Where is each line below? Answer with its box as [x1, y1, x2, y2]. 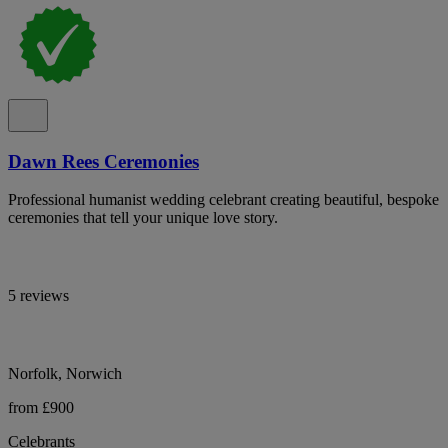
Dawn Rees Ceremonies [8, 150, 199, 172]
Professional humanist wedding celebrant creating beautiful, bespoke [8, 191, 439, 209]
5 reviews [8, 287, 69, 305]
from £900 [8, 399, 74, 417]
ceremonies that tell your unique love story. [8, 209, 278, 227]
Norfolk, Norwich [8, 365, 122, 383]
